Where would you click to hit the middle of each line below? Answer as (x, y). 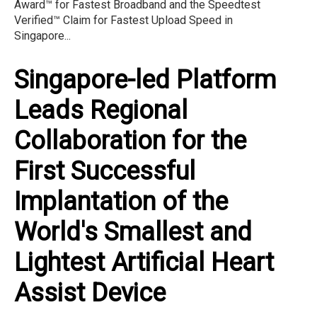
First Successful (105, 171)
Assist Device (90, 293)
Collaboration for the (130, 140)
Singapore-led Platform (145, 80)
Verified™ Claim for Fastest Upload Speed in (123, 20)
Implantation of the (121, 201)
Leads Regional (101, 110)
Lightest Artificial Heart (144, 262)
